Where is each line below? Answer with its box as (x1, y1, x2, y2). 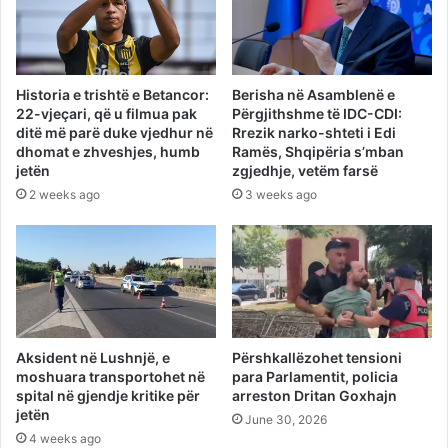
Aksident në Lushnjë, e (16, 349, 170, 366)
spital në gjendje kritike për (16, 387, 200, 404)
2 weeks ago (29, 187, 100, 203)
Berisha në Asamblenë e (232, 86, 395, 104)
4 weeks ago (29, 431, 101, 446)
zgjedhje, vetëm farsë (232, 162, 378, 180)
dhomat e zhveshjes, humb (16, 143, 200, 161)
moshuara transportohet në (16, 368, 205, 385)
